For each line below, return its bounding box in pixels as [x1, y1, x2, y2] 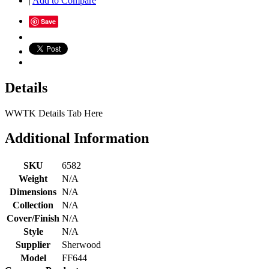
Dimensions [10, 187, 56, 198]
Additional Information [5, 130, 149, 147]
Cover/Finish [7, 213, 59, 224]
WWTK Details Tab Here [5, 107, 103, 118]
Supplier [16, 240, 50, 250]
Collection [13, 200, 53, 211]
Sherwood [62, 240, 101, 250]
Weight [19, 174, 47, 184]
